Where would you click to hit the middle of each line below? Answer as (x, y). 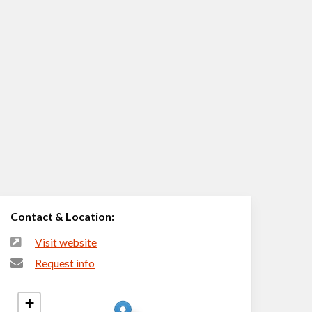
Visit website (66, 243)
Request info (65, 264)
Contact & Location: (63, 217)
